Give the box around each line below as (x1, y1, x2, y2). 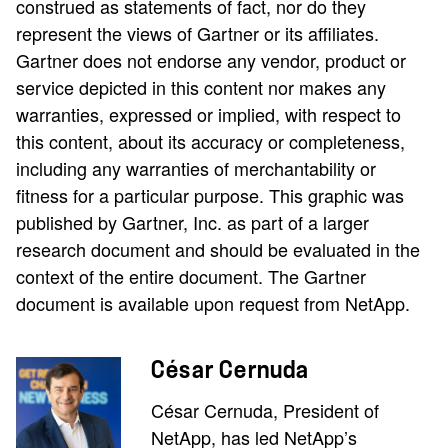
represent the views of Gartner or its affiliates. (16, 19, 379, 46)
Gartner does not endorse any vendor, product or (16, 46, 406, 73)
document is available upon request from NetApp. (16, 289, 415, 316)
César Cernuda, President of (151, 396, 379, 423)
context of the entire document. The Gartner (16, 262, 366, 289)
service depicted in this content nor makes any (16, 73, 386, 100)
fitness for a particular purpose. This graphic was (16, 181, 404, 208)
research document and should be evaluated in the (16, 235, 420, 262)
